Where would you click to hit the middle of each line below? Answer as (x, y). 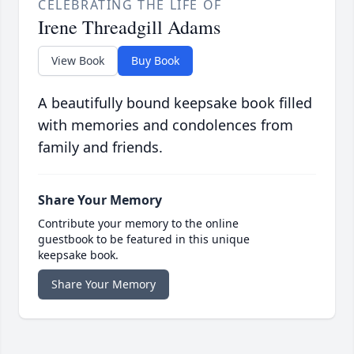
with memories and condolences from (166, 125)
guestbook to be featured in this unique (144, 239)
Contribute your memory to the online (138, 224)
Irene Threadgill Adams (129, 27)
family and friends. (100, 147)
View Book (78, 61)
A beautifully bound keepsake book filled (175, 103)
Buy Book (155, 61)
